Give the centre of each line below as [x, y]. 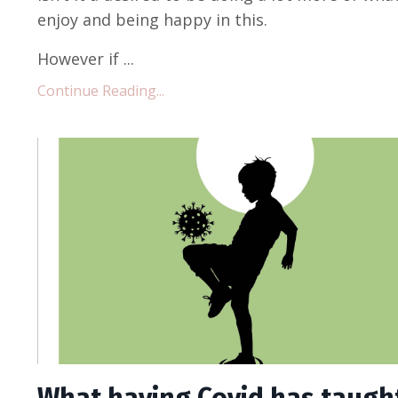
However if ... [86, 58]
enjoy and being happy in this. [152, 19]
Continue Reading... [101, 90]
